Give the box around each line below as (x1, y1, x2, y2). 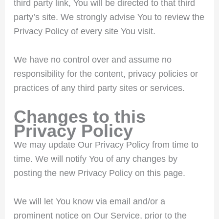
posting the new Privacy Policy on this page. (13, 168, 185, 178)
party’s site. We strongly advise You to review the (13, 12, 204, 22)
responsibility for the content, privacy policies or (13, 69, 198, 79)
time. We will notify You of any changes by (13, 153, 177, 164)
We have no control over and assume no (13, 55, 172, 65)
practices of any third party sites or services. (13, 83, 185, 93)
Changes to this (13, 106, 146, 127)
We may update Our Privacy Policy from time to (13, 139, 198, 150)
